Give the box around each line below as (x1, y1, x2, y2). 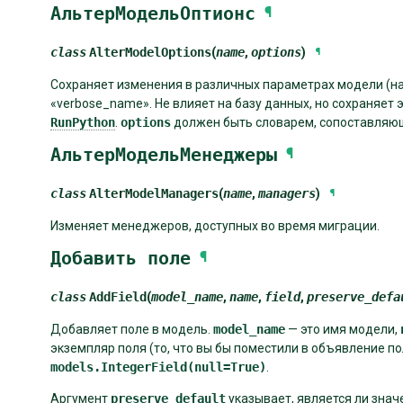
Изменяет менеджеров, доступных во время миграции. (50, 218, 380, 233)
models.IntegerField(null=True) (50, 359, 266, 374)
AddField (89, 289, 147, 304)
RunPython (50, 114, 115, 130)
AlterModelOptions (89, 44, 211, 59)
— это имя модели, (285, 321, 400, 336)
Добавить (50, 246, 137, 269)
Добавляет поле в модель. (50, 321, 213, 336)
